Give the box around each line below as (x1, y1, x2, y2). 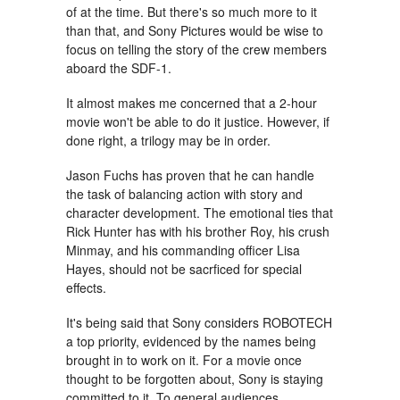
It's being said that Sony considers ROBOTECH (66, 312, 332, 331)
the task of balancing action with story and (66, 184, 303, 203)
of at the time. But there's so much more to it (66, 2, 317, 21)
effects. (66, 278, 106, 296)
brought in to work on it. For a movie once (66, 350, 302, 369)
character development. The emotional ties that (66, 203, 333, 221)
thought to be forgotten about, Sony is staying (66, 369, 323, 387)
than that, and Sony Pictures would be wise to (66, 21, 323, 39)
